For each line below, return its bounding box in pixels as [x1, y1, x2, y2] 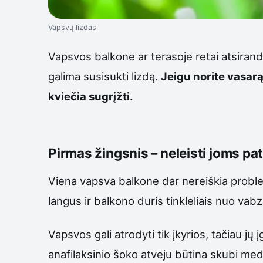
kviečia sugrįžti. [48, 90, 133, 103]
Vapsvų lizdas [48, 23, 96, 32]
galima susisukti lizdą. [48, 70, 161, 83]
